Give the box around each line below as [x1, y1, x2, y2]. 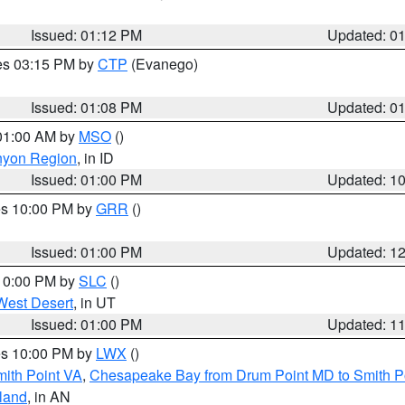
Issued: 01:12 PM [31, 24, 143, 45]
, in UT [73, 292, 116, 313]
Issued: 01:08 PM [31, 97, 143, 118]
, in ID [77, 147, 114, 168]
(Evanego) [127, 53, 198, 74]
